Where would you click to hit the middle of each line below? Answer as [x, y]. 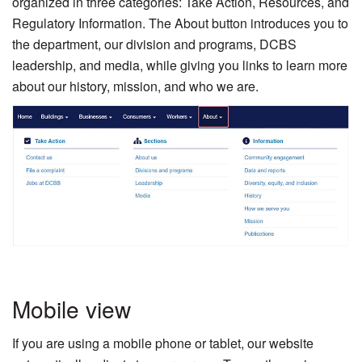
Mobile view [72, 308]
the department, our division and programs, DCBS [154, 44]
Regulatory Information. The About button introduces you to [180, 23]
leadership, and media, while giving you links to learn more [180, 65]
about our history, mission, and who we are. [135, 86]
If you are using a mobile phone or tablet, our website [163, 343]
